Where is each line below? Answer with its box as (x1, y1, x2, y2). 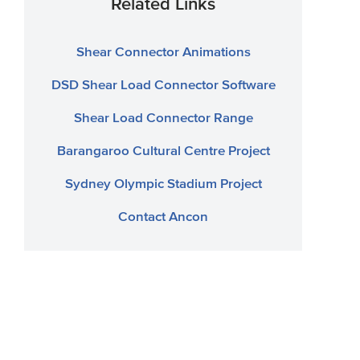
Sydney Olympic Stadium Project (64, 175, 262, 190)
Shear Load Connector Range (73, 109, 253, 125)
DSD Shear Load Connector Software (51, 76, 276, 92)
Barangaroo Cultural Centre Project (56, 142, 270, 157)
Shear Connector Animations (76, 43, 251, 59)
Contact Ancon (118, 208, 209, 223)
